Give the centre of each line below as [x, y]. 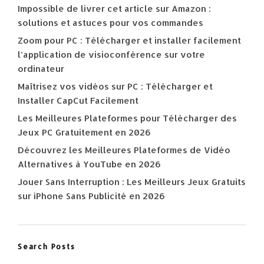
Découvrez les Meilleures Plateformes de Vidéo [124, 150]
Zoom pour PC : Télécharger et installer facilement [129, 40]
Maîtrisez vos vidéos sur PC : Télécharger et [115, 86]
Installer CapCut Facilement [78, 100]
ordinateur [41, 69]
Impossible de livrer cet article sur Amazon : [114, 9]
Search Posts [47, 247]
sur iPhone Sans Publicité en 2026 [91, 196]
